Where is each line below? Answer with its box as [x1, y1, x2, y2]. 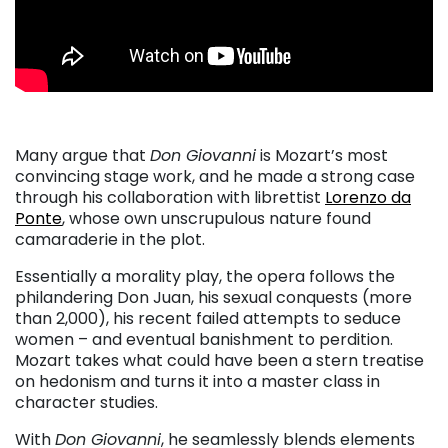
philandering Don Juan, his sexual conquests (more [15, 285, 412, 309]
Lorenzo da [325, 185, 411, 209]
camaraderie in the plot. [15, 227, 205, 251]
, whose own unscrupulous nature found [62, 206, 371, 230]
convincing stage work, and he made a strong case [15, 164, 415, 188]
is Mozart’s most [256, 143, 388, 167]
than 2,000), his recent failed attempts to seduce [15, 306, 401, 330]
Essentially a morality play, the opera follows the [15, 264, 395, 288]
